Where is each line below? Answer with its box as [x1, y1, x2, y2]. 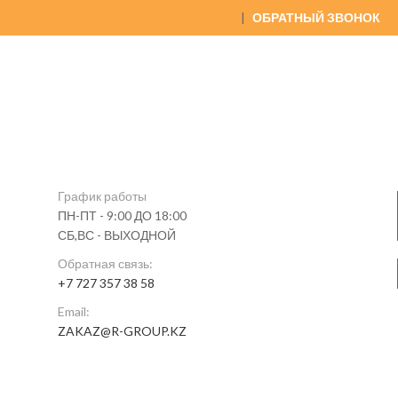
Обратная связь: [58, 256, 153, 271]
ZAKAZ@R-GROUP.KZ [58, 323, 187, 338]
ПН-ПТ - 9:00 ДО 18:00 [58, 208, 187, 223]
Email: [58, 304, 90, 319]
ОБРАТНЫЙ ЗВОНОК [252, 10, 380, 25]
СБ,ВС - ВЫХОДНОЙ [58, 227, 176, 243]
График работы [58, 188, 147, 203]
